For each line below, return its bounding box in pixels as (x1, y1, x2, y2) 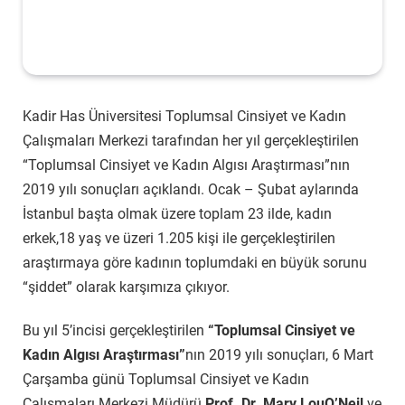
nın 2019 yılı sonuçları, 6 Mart (185, 345, 373, 363)
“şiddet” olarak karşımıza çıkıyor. (23, 278, 230, 296)
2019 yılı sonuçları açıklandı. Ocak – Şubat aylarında (23, 180, 359, 198)
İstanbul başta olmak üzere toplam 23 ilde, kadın (23, 204, 332, 222)
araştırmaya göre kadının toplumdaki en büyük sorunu (23, 253, 367, 271)
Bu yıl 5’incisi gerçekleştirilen (23, 321, 208, 339)
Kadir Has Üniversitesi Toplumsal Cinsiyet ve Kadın (23, 107, 346, 125)
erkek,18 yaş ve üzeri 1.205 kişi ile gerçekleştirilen (23, 229, 335, 247)
